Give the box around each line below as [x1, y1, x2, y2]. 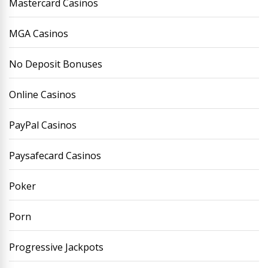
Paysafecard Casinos [9, 149, 101, 162]
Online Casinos [9, 88, 76, 101]
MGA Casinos [9, 27, 68, 40]
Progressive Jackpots [9, 240, 103, 254]
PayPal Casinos [9, 118, 77, 132]
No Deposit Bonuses [9, 57, 102, 71]
